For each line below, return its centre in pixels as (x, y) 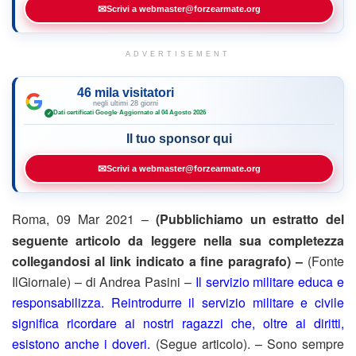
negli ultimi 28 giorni (125, 103)
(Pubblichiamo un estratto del (250, 219)
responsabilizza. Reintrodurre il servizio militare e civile (178, 303)
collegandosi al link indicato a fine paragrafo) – (160, 261)
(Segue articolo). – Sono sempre (247, 344)
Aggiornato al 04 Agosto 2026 (163, 113)
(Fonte (326, 261)
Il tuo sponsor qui (179, 138)
